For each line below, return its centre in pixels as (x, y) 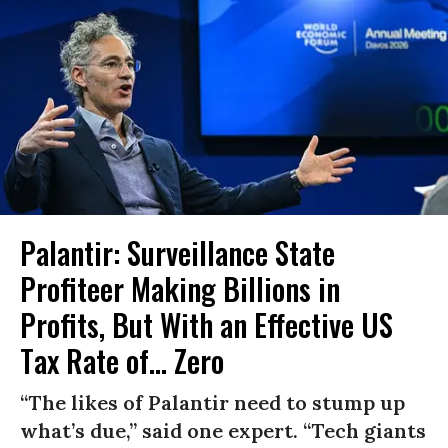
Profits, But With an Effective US (206, 325)
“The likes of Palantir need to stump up (212, 403)
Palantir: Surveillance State (177, 253)
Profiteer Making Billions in (180, 289)
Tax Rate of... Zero (122, 361)
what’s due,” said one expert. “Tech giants (223, 431)
